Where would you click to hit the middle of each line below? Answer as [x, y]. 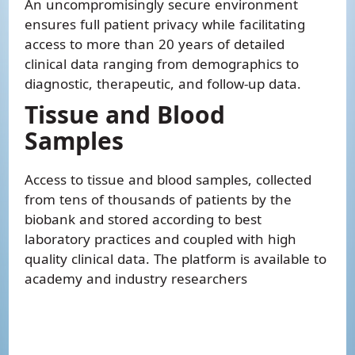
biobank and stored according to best [143, 219]
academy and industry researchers [136, 279]
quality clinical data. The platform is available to [176, 259]
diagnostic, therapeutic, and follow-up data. [163, 84]
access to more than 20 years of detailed [155, 44]
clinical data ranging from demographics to [162, 64]
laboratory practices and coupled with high [161, 239]
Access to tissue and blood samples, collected [168, 179]
